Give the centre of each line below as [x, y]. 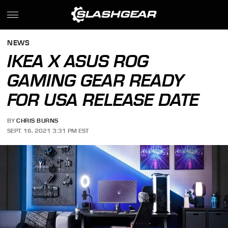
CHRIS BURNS [37, 121]
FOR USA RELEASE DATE [103, 100]
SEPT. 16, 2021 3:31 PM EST [48, 131]
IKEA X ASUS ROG [78, 61]
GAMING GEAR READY [96, 80]
